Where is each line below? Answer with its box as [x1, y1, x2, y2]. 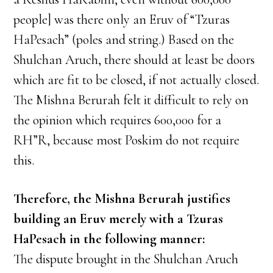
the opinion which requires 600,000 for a [13, 112, 222, 128]
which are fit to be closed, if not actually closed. [13, 72, 260, 88]
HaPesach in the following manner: [13, 231, 205, 247]
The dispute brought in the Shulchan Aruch [13, 251, 239, 267]
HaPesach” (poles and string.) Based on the [13, 32, 235, 48]
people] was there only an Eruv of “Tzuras [13, 12, 230, 27]
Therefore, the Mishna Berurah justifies [13, 191, 231, 207]
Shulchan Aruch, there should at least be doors [13, 52, 255, 68]
